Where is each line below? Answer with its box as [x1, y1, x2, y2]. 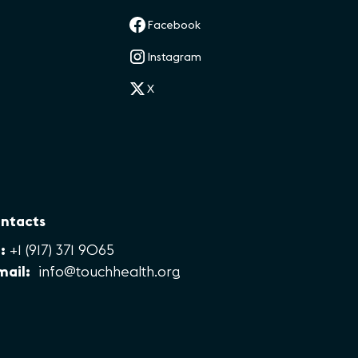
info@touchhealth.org [38, 262, 181, 281]
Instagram [147, 50, 202, 64]
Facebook [147, 18, 201, 32]
